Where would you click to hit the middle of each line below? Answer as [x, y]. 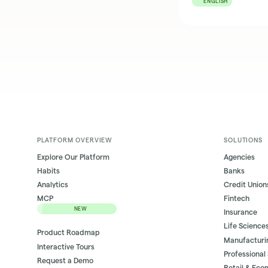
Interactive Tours [66, 246]
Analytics [52, 185]
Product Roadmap [68, 233]
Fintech [237, 199]
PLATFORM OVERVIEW [75, 140]
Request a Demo [65, 260]
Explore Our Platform [73, 157]
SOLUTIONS [243, 140]
